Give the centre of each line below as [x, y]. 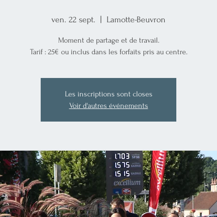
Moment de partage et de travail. [108, 40]
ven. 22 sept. [73, 19]
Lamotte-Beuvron [136, 19]
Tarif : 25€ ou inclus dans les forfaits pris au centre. [108, 52]
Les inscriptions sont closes [108, 94]
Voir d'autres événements [108, 105]
